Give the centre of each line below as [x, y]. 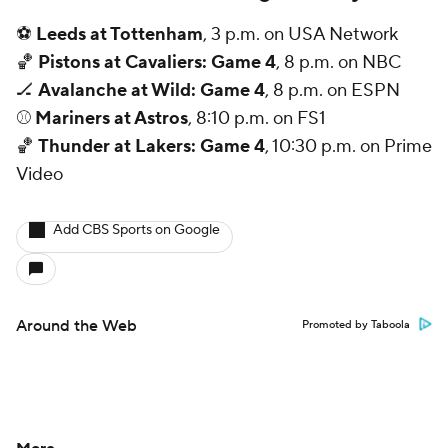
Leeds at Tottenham [117, 34]
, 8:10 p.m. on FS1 [257, 118]
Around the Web [76, 325]
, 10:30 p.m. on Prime [348, 146]
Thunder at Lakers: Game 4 [151, 146]
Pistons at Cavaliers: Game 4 [157, 62]
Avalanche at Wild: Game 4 [151, 90]
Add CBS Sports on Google [136, 229]
